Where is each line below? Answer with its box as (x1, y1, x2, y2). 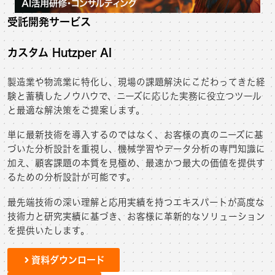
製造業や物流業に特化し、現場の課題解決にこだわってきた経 (7, 77, 265, 87)
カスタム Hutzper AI (7, 47, 112, 58)
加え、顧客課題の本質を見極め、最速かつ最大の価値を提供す (7, 158, 265, 168)
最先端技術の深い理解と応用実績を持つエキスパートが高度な (7, 197, 265, 207)
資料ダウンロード (31, 255, 105, 265)
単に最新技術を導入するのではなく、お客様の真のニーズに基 (7, 130, 263, 140)
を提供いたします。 (7, 225, 90, 235)
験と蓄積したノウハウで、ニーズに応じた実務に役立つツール (7, 91, 261, 101)
